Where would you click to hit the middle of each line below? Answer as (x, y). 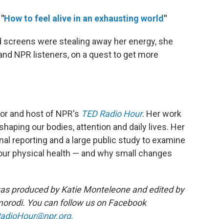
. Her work (162, 114)
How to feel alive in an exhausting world (84, 18)
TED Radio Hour (112, 114)
